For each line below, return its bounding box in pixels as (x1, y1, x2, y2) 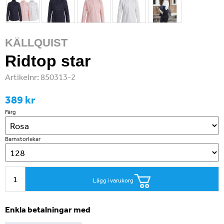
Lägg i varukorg (93, 176, 134, 184)
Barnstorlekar (5, 135, 40, 143)
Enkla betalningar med (5, 204, 90, 214)
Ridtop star (5, 52, 90, 70)
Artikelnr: (5, 71, 40, 82)
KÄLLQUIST (5, 36, 67, 49)
